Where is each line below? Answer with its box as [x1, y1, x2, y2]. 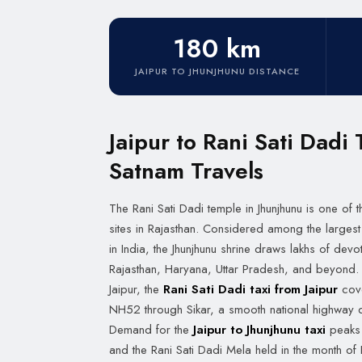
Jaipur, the [109, 280, 163, 298]
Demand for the [109, 321, 193, 339]
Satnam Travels [109, 154, 263, 187]
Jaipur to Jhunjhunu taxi [193, 321, 326, 339]
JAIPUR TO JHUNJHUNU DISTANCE [134, 65, 300, 78]
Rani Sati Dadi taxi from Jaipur [163, 280, 338, 298]
